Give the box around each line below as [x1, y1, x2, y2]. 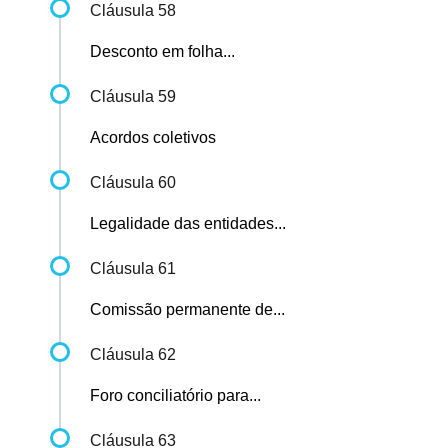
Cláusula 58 [90, 2, 176, 20]
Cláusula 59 [90, 88, 176, 106]
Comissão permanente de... [90, 301, 285, 319]
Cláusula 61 [90, 260, 176, 278]
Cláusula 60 [90, 174, 176, 192]
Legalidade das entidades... [90, 215, 286, 233]
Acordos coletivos [90, 129, 216, 147]
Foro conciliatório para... [90, 387, 261, 405]
